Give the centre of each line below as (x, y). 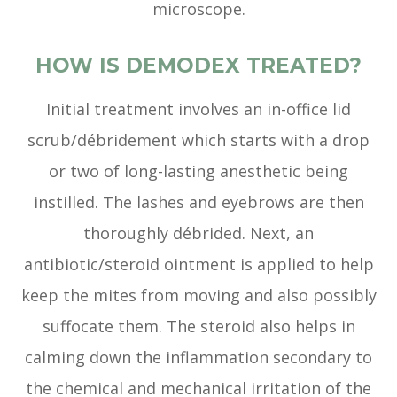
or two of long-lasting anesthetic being (198, 171)
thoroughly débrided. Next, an (198, 234)
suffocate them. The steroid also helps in (198, 327)
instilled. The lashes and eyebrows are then (198, 202)
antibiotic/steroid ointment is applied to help (198, 265)
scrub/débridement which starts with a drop (198, 140)
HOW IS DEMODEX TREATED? (198, 66)
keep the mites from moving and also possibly (198, 296)
